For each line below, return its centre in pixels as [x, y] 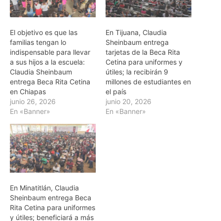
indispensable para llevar [50, 52]
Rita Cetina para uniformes [53, 208]
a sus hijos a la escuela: [47, 62]
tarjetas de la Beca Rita [143, 52]
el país [116, 91]
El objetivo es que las [44, 32]
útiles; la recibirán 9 [137, 72]
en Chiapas [28, 91]
